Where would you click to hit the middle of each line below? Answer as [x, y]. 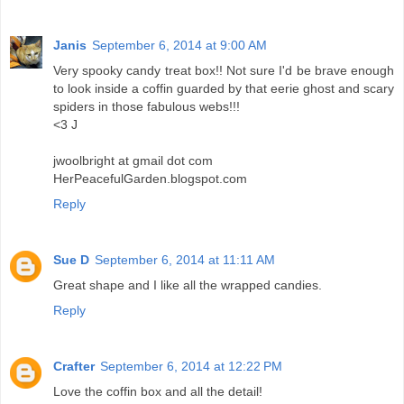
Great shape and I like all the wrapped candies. [188, 285]
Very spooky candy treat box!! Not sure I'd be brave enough [224, 71]
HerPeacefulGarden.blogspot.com [150, 179]
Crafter [74, 367]
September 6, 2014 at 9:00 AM [179, 46]
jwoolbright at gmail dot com [133, 161]
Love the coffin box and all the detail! [158, 392]
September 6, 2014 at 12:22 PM [191, 367]
